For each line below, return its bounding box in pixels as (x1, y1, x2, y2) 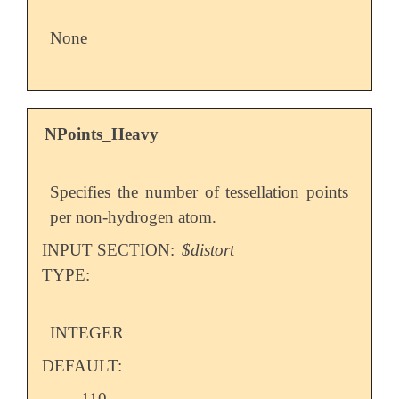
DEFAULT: (41, 356, 122, 376)
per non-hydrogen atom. (50, 208, 217, 227)
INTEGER (50, 323, 125, 343)
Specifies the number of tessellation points (50, 183, 349, 202)
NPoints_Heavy (45, 125, 159, 144)
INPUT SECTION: (41, 240, 179, 260)
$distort (182, 240, 235, 260)
